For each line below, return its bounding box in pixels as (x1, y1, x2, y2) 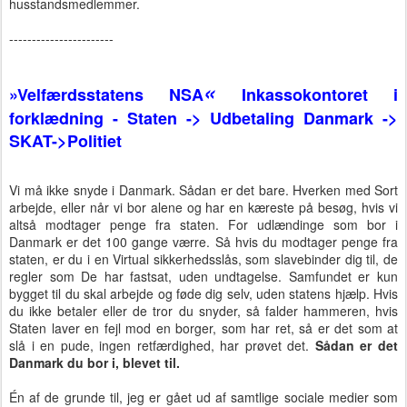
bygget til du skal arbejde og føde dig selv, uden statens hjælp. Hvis (9, 284, 398, 303)
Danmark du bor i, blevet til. (9, 353, 180, 372)
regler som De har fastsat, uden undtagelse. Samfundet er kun (9, 267, 398, 286)
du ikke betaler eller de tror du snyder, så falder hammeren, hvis (9, 302, 398, 321)
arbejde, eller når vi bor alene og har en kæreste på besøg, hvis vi (9, 198, 398, 217)
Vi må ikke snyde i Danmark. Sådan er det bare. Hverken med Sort (9, 181, 398, 200)
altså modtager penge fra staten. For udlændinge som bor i (9, 215, 398, 234)
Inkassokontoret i (215, 82, 399, 106)
